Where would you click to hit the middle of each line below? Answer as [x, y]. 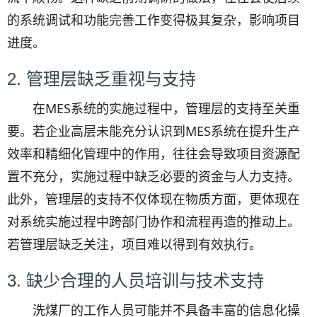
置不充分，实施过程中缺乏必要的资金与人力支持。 [154, 176]
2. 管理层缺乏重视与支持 [102, 79]
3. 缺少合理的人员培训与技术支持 [136, 281]
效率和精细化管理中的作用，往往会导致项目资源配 [154, 154]
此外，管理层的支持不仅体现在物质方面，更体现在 [154, 199]
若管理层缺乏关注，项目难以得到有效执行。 [134, 244]
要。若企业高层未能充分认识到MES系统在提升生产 [154, 131]
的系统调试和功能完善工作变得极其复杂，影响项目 [154, 20]
